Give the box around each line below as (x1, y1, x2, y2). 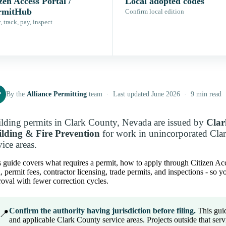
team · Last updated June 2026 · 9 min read (87, 90, 221, 98)
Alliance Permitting (27, 90, 87, 98)
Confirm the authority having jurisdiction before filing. (9, 206, 196, 215)
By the (6, 90, 27, 98)
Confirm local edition (125, 8, 184, 16)
